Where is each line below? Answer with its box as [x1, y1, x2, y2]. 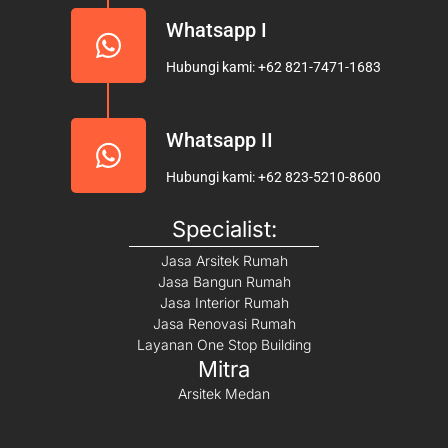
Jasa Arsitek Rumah [160, 251, 288, 269]
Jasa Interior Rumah [159, 293, 289, 311]
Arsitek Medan [178, 384, 270, 402]
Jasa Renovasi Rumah [152, 314, 296, 332]
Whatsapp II [165, 127, 273, 152]
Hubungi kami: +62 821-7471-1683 [165, 58, 381, 75]
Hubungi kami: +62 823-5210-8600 [165, 168, 381, 185]
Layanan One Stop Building [137, 335, 311, 353]
